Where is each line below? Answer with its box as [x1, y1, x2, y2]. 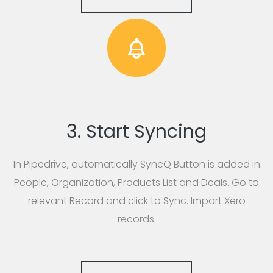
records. [117, 212, 156, 227]
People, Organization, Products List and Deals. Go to [14, 175, 259, 190]
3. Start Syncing [66, 119, 207, 145]
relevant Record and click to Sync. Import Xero [27, 194, 246, 208]
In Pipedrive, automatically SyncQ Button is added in [13, 157, 260, 172]
